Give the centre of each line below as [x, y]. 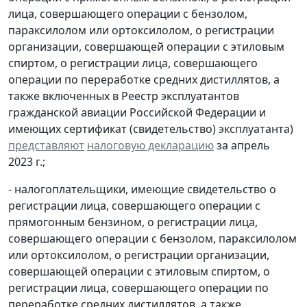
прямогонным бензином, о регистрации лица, [133, 222]
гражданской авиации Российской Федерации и [137, 112]
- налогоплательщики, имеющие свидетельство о [142, 189]
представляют [46, 145]
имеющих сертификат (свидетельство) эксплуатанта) [151, 128]
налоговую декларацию [150, 145]
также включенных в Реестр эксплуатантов [124, 96]
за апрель [242, 145]
